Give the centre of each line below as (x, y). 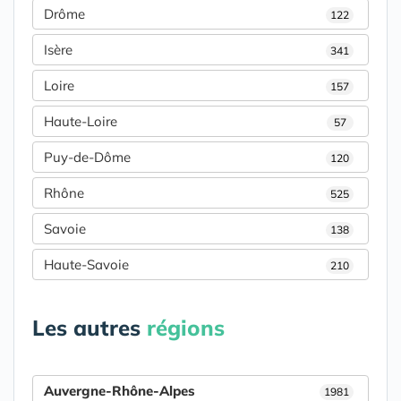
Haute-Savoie (86, 265)
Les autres (90, 328)
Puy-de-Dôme (87, 158)
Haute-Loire (81, 122)
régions (186, 328)
